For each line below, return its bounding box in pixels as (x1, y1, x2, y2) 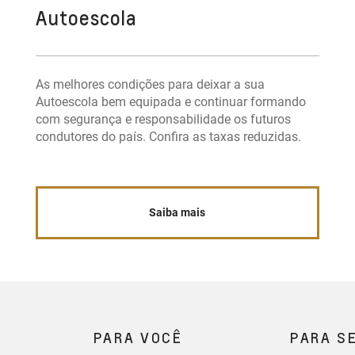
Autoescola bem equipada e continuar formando (35, 94, 306, 109)
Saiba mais (149, 206, 206, 219)
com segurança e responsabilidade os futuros (35, 112, 291, 127)
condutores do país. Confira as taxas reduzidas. (35, 129, 301, 144)
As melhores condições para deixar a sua (35, 77, 265, 92)
